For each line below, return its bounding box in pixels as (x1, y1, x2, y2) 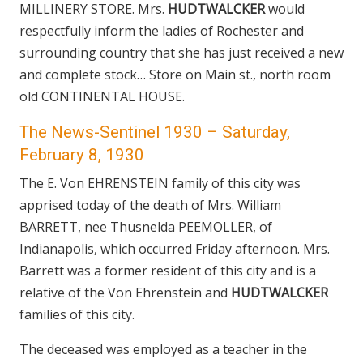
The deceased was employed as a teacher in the (19, 340, 307, 358)
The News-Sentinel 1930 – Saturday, (19, 122, 290, 142)
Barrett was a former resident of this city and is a (19, 262, 316, 280)
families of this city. (19, 305, 135, 323)
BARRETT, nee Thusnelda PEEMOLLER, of (19, 218, 272, 236)
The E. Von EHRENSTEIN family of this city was (19, 174, 301, 192)
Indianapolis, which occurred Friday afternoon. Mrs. (19, 240, 330, 258)
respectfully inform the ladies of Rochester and (19, 22, 304, 40)
